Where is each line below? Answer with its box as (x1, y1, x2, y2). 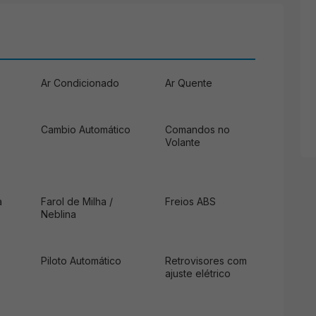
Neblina (41, 207, 76, 220)
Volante (165, 135, 200, 148)
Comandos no (165, 123, 230, 135)
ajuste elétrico (165, 267, 231, 279)
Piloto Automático (41, 254, 121, 267)
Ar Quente (165, 76, 212, 89)
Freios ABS (165, 195, 216, 207)
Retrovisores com (165, 254, 247, 267)
